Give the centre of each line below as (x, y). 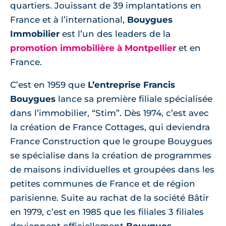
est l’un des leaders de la (115, 34)
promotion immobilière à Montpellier (93, 48)
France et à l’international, (69, 20)
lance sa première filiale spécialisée (134, 99)
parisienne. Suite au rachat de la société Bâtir (109, 198)
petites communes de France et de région (103, 184)
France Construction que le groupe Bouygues (111, 141)
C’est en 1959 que (49, 85)
